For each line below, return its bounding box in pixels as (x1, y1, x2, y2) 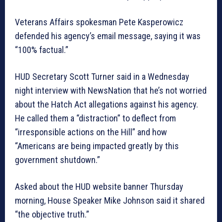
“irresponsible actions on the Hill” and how (15, 127, 167, 138)
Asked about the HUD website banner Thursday (15, 181, 183, 192)
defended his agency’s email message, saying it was (15, 31, 201, 42)
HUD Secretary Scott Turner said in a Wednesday (15, 71, 189, 82)
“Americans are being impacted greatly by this (15, 141, 179, 152)
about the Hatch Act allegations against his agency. (15, 99, 198, 110)
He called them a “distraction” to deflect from (15, 113, 176, 124)
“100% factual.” (15, 45, 68, 55)
